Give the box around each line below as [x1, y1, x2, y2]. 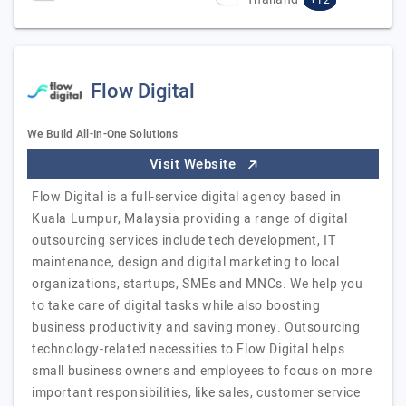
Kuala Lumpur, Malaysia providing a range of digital [32, 209, 348, 228]
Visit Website [149, 154, 240, 174]
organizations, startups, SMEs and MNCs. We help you [32, 275, 363, 294]
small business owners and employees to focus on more [32, 362, 372, 381]
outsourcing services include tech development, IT [32, 231, 336, 250]
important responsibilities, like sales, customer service [32, 383, 361, 402]
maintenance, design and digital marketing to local [32, 253, 341, 272]
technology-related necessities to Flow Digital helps [32, 340, 345, 359]
